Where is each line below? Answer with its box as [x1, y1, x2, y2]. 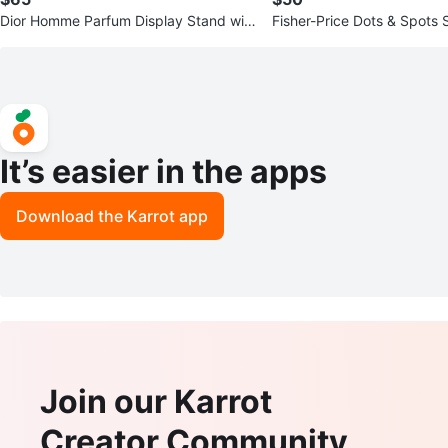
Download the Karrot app [16, 205, 208, 226]
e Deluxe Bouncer [272, 31, 387, 49]
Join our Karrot [40, 381, 272, 421]
